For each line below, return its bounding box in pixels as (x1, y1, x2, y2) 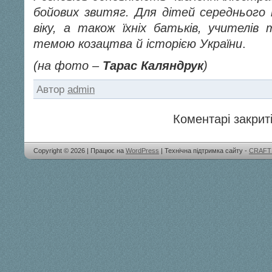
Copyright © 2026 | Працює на (33, 147, 126, 154)
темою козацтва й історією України (33, 37, 242, 50)
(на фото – (33, 59, 103, 72)
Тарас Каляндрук (103, 59, 203, 72)
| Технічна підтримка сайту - (159, 147, 249, 154)
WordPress (126, 147, 159, 154)
